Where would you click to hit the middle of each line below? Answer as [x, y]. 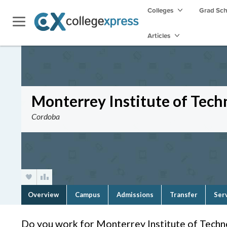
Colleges [160, 10]
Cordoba [46, 116]
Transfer [184, 195]
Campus [88, 195]
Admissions [135, 195]
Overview [43, 195]
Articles [160, 35]
